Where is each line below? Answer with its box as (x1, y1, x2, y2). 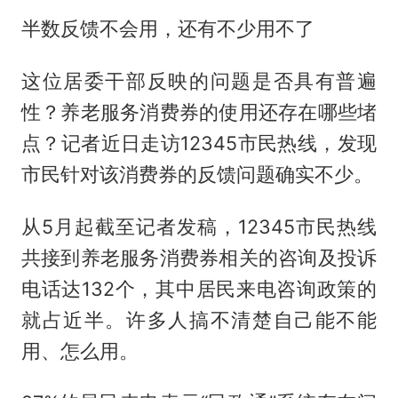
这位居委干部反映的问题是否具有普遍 (20, 68, 378, 92)
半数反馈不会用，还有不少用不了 (20, 16, 314, 40)
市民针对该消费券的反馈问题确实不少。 (20, 162, 373, 186)
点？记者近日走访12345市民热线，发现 (20, 131, 378, 155)
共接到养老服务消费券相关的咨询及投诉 (20, 245, 378, 269)
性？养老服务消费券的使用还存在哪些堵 (20, 99, 378, 123)
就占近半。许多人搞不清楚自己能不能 (20, 307, 378, 331)
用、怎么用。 (20, 338, 139, 362)
